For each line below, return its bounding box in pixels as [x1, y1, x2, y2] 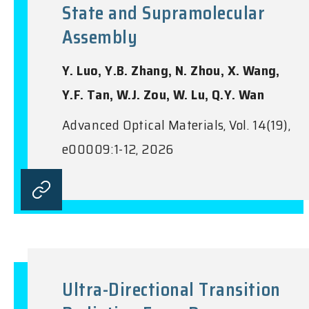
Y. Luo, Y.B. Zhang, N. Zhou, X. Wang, [62, 59, 280, 81]
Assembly [62, 22, 138, 51]
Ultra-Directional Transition [62, 275, 281, 303]
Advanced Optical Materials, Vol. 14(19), [62, 113, 290, 136]
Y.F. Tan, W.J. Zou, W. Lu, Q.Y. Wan [62, 83, 264, 106]
